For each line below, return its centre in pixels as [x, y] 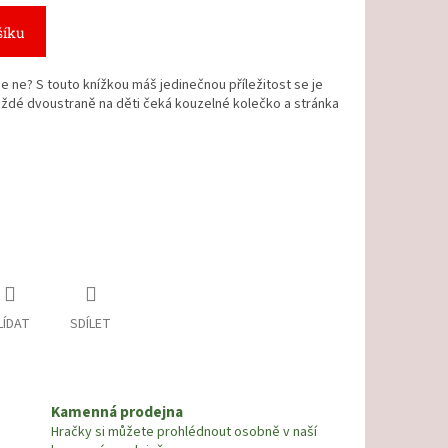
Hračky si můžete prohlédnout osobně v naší [183, 431]
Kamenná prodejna [116, 411]
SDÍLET [90, 324]
